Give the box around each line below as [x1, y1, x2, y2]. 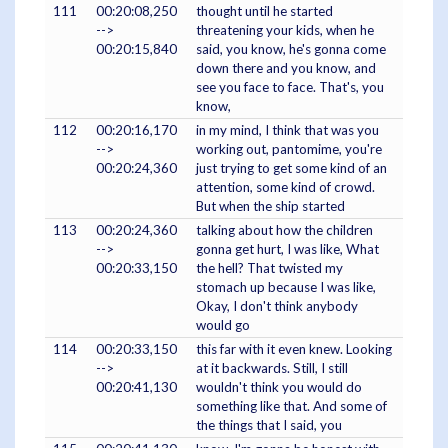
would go [196, 316, 250, 333]
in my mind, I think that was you [196, 121, 379, 138]
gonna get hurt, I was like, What [196, 240, 379, 257]
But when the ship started [196, 197, 345, 214]
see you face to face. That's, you [196, 78, 384, 95]
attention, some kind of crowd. [196, 178, 375, 195]
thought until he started [196, 2, 333, 19]
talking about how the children [196, 221, 373, 238]
